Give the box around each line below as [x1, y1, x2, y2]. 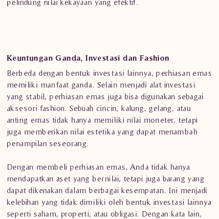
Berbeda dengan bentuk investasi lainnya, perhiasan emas [7, 68, 212, 77]
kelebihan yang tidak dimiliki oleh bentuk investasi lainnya [7, 197, 212, 206]
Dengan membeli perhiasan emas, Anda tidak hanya [7, 162, 190, 171]
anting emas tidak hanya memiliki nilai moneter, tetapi [7, 115, 198, 124]
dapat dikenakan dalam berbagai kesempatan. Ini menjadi [7, 186, 207, 195]
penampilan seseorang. [7, 139, 89, 148]
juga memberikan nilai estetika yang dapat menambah [7, 127, 197, 136]
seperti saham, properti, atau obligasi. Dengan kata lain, [7, 209, 202, 218]
